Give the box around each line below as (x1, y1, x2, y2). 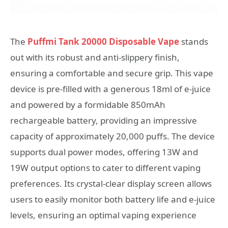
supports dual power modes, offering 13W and (10, 146, 198, 158)
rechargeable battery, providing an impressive (10, 114, 197, 126)
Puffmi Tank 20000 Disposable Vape (25, 35, 179, 47)
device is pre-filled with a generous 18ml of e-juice (10, 82, 211, 95)
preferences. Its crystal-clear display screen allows (10, 177, 212, 189)
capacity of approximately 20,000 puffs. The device (10, 130, 215, 142)
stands (181, 35, 208, 47)
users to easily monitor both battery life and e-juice (10, 193, 215, 205)
